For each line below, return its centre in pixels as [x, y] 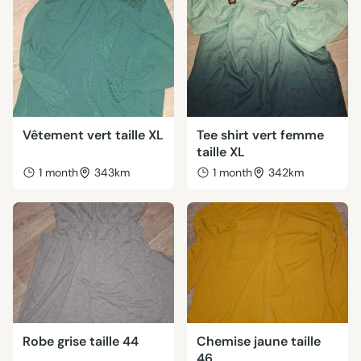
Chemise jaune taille [259, 341]
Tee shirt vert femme [260, 135]
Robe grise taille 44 [81, 341]
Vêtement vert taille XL [93, 135]
